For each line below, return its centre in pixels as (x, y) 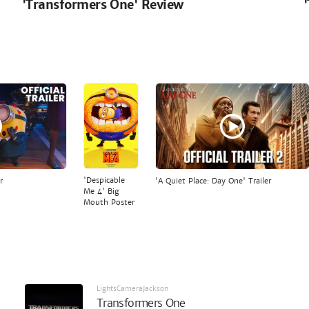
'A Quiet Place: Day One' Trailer (213, 181)
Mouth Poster (109, 202)
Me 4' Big (101, 191)
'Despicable (104, 180)
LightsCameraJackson (132, 289)
